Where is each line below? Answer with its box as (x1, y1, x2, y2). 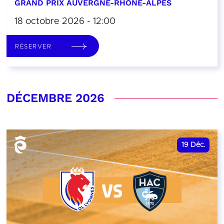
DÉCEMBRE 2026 (6, 91, 104, 105)
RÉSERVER (15, 43, 52, 49)
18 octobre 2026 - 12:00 (14, 17, 115, 26)
